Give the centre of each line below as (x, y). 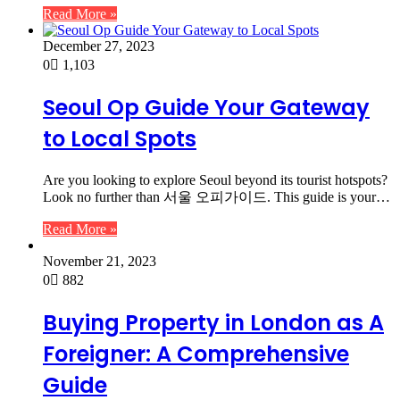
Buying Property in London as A (213, 323)
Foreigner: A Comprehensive (196, 354)
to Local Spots (120, 139)
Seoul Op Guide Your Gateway (206, 108)
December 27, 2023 (99, 46)
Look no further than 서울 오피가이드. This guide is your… (217, 197)
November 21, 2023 (100, 262)
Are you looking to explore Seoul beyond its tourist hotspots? (215, 180)
